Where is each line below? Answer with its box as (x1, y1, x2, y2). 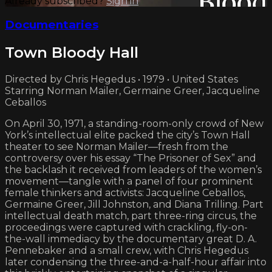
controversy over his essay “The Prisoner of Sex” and (5, 152, 256, 165)
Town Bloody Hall (5, 44, 138, 62)
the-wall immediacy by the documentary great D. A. (5, 233, 257, 245)
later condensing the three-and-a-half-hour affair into (5, 256, 267, 268)
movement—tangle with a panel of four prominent (5, 175, 253, 188)
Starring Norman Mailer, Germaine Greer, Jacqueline (5, 85, 260, 97)
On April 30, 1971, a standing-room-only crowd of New (5, 118, 263, 130)
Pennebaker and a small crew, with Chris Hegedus (5, 245, 248, 257)
